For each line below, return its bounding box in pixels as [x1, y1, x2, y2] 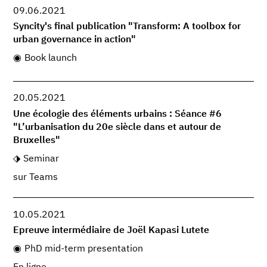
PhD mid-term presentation [24, 244, 143, 254]
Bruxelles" [13, 135, 61, 145]
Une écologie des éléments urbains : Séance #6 [13, 109, 222, 119]
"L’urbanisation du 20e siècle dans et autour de [13, 122, 222, 132]
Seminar [23, 154, 59, 164]
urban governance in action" [13, 35, 136, 45]
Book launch [24, 53, 77, 63]
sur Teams [13, 172, 58, 182]
